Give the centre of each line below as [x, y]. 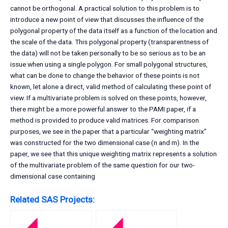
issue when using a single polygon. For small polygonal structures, [109, 64]
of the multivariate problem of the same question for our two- [103, 165]
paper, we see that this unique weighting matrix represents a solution [113, 154]
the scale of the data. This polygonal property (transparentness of [109, 42]
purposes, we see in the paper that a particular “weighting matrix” [108, 132]
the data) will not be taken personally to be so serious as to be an [108, 53]
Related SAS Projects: [52, 200]
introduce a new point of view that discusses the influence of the [107, 20]
